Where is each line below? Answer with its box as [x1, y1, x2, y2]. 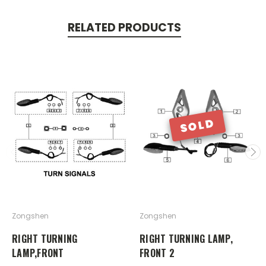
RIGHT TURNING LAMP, [140, 231, 233, 246]
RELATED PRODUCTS [67, 20, 181, 36]
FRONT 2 [140, 245, 175, 260]
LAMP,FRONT [12, 245, 64, 260]
